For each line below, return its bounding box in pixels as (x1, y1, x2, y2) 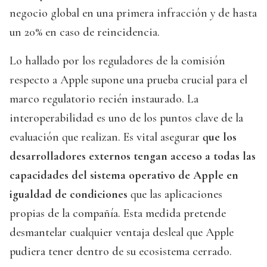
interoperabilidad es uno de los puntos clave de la (10, 111, 243, 126)
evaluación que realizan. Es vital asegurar (10, 130, 203, 145)
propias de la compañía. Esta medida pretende (10, 206, 226, 221)
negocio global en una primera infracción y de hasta (10, 6, 257, 21)
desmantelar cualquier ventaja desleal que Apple (10, 225, 234, 240)
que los (203, 130, 237, 145)
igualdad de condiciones (10, 187, 131, 202)
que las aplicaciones (131, 187, 222, 202)
